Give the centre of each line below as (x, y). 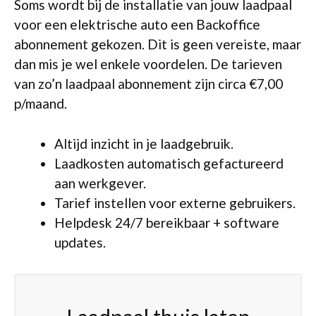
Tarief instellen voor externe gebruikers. (175, 202)
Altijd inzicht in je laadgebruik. (144, 143)
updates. (80, 242)
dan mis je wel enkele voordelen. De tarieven (148, 64)
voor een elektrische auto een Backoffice (137, 24)
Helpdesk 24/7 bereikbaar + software (167, 222)
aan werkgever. (100, 183)
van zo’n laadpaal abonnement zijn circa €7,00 (148, 84)
